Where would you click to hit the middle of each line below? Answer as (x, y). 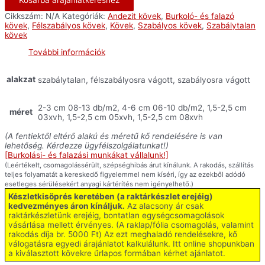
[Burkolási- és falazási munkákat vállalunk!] (87, 155)
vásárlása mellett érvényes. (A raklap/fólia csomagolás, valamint (131, 225)
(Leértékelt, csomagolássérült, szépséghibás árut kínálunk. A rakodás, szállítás (129, 165)
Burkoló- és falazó (200, 16)
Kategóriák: (85, 16)
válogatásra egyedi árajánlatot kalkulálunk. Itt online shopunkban (131, 244)
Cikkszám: (25, 16)
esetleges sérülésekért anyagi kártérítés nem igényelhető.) (99, 184)
